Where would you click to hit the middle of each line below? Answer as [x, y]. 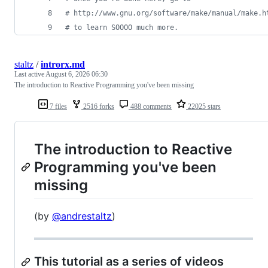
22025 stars [203, 106]
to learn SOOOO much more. [124, 27]
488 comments [150, 106]
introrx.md [63, 64]
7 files [57, 106]
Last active [30, 74]
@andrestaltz [82, 216]
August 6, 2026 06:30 [77, 74]
